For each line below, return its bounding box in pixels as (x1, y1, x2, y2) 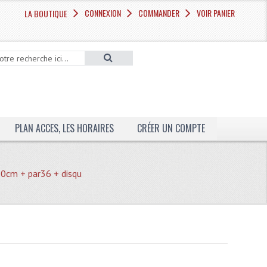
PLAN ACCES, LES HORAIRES (14, 121, 114, 135)
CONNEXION (85, 7, 122, 19)
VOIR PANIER (197, 7, 235, 19)
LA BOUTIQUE (24, 7, 68, 20)
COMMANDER (138, 7, 180, 19)
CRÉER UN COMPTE (136, 121, 205, 135)
